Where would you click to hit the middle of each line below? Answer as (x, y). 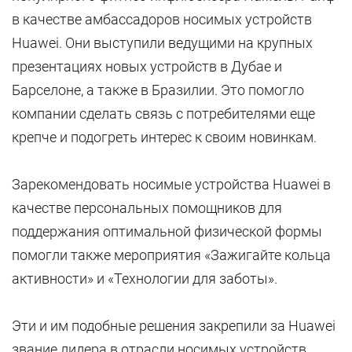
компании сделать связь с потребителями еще (163, 114)
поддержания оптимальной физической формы (167, 231)
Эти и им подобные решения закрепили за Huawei (174, 326)
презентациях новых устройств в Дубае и (147, 66)
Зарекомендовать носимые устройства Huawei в (171, 184)
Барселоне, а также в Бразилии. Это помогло (158, 90)
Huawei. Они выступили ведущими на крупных (162, 43)
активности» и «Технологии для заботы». (145, 279)
